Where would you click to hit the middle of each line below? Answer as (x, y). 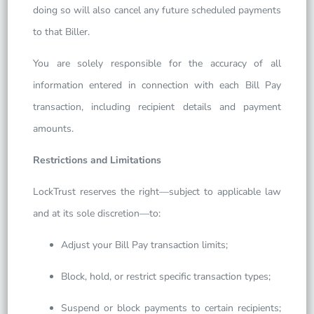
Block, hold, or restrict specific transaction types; (166, 277)
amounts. (54, 129)
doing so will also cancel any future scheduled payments (157, 10)
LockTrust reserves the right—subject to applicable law (157, 192)
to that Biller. (62, 32)
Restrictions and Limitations (97, 160)
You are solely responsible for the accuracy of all (157, 63)
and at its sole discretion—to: (97, 213)
